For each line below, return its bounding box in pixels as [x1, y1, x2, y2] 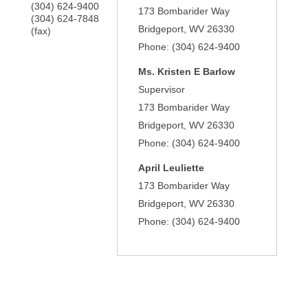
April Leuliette [138, 162, 205, 173]
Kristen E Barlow [157, 66, 236, 77]
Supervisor [138, 84, 186, 95]
